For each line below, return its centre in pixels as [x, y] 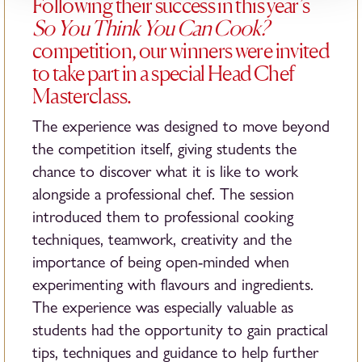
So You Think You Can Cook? [151, 27]
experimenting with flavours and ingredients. [173, 284]
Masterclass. [82, 95]
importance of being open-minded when [161, 262]
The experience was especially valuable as [163, 307]
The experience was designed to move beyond [181, 126]
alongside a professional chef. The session [163, 194]
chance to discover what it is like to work [165, 171]
